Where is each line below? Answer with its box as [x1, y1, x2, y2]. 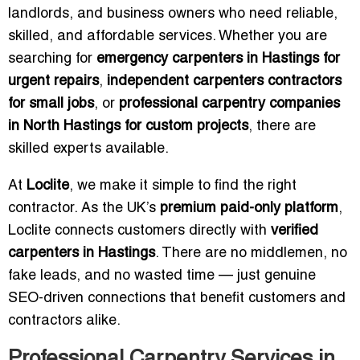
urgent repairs [8, 75, 99, 89]
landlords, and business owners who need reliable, [8, 7, 337, 22]
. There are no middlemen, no [155, 247, 347, 261]
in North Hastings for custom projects [8, 120, 248, 134]
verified [271, 224, 318, 239]
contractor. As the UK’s [8, 202, 160, 216]
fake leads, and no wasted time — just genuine [8, 269, 316, 284]
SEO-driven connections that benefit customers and [8, 292, 346, 306]
